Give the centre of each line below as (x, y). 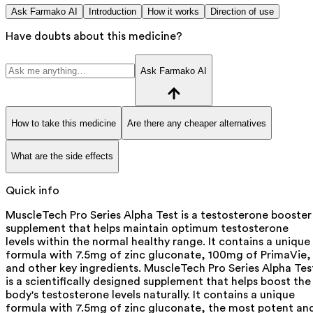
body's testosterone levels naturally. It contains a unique (150, 294)
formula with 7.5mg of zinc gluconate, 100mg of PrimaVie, (158, 255)
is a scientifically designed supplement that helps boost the (158, 281)
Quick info (32, 190)
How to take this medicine (64, 123)
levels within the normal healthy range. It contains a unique (158, 241)
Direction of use (242, 11)
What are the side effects (62, 156)
